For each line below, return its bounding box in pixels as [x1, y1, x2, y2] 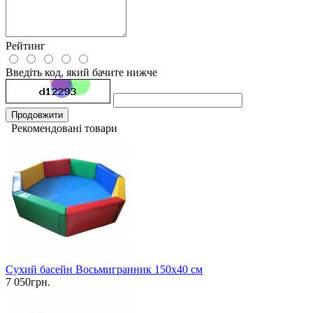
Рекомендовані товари [6, 122, 117, 135]
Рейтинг [6, 40, 45, 52]
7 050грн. [6, 276, 50, 289]
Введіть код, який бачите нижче [6, 66, 157, 79]
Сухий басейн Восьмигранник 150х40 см [6, 263, 203, 276]
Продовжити [11, 110, 63, 121]
